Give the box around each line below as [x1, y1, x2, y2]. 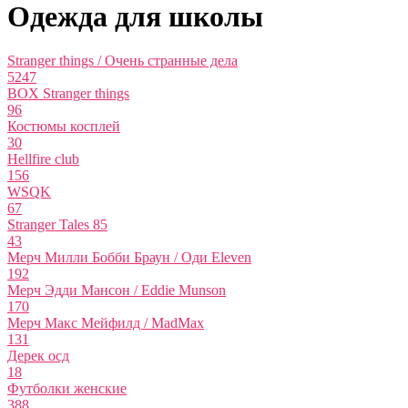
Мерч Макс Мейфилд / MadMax [7, 315, 204, 331]
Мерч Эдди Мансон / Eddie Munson [7, 282, 226, 299]
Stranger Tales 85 [7, 217, 107, 233]
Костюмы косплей [7, 118, 120, 135]
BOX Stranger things [7, 86, 129, 102]
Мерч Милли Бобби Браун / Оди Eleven [7, 250, 251, 266]
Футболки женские [7, 381, 127, 397]
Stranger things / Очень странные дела [7, 53, 238, 69]
